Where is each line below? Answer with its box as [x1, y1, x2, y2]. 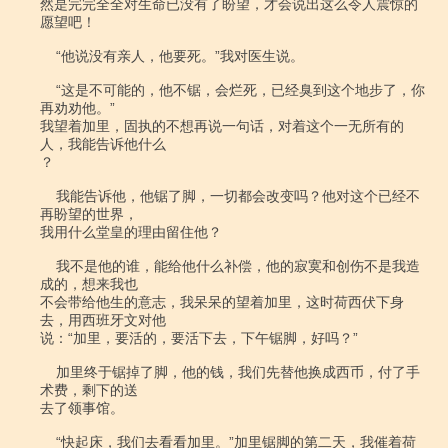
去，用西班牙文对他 [40, 312, 166, 328]
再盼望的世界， [40, 206, 138, 222]
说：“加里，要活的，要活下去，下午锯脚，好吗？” [40, 330, 358, 346]
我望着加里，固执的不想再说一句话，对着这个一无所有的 [40, 118, 404, 134]
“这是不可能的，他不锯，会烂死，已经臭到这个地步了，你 [40, 82, 56, 98]
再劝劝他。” [40, 100, 115, 116]
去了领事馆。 [40, 400, 124, 416]
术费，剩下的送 [40, 382, 138, 398]
